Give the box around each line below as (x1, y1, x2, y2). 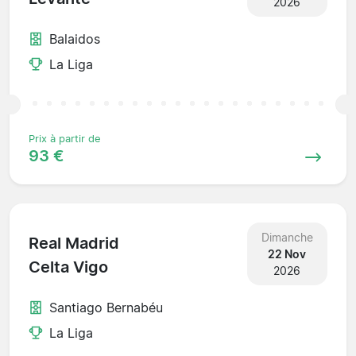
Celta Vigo (29, 257, 108, 277)
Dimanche (261, 230, 313, 244)
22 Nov (268, 246, 307, 261)
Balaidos (49, 30, 100, 47)
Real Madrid (29, 234, 119, 253)
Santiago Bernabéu (49, 299, 163, 315)
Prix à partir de (29, 132, 101, 145)
